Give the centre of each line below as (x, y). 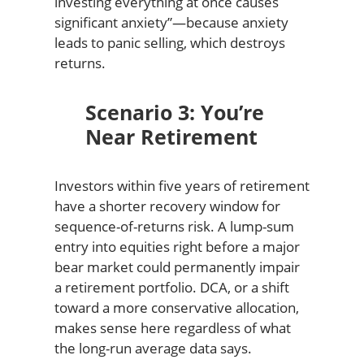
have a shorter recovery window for (167, 206)
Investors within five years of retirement (182, 186)
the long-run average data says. (153, 348)
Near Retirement (171, 136)
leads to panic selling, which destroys (169, 43)
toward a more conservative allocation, (176, 308)
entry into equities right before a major (177, 247)
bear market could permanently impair (177, 267)
